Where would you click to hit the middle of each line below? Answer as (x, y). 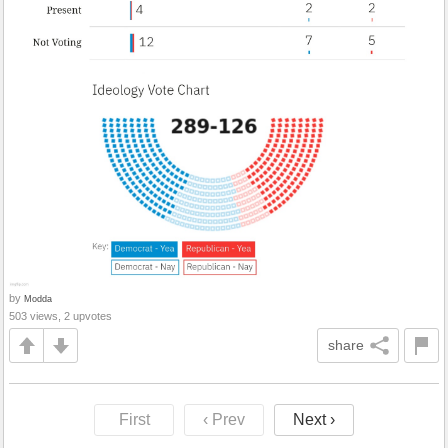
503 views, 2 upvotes (60, 316)
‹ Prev (224, 420)
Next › (314, 420)
